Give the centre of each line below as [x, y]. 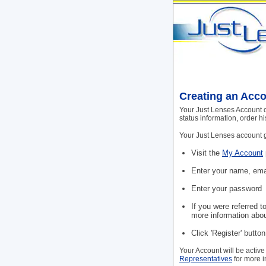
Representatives [206, 259]
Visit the [207, 153]
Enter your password [227, 189]
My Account [243, 153]
